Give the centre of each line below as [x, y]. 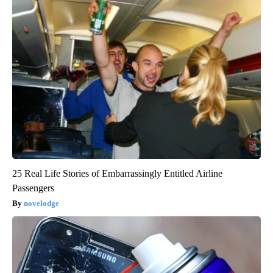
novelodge [41, 204]
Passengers [33, 188]
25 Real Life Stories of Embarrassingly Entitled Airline [117, 174]
